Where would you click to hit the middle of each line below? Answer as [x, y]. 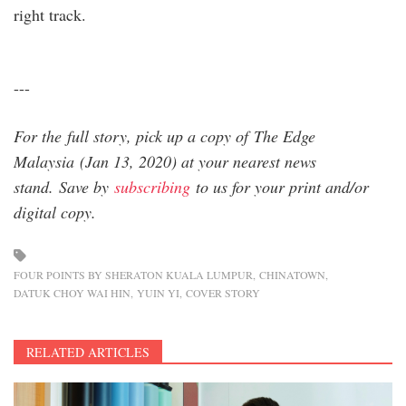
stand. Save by [64, 186]
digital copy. [55, 212]
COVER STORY [223, 292]
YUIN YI [158, 292]
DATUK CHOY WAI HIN [72, 292]
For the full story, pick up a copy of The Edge [164, 135]
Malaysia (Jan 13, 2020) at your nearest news [165, 161]
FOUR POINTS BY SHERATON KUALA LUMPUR [133, 274]
